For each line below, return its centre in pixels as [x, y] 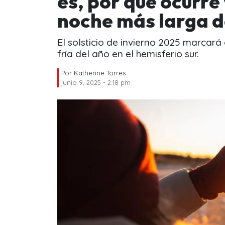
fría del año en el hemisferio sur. [128, 53]
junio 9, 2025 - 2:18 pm [96, 82]
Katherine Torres [100, 73]
